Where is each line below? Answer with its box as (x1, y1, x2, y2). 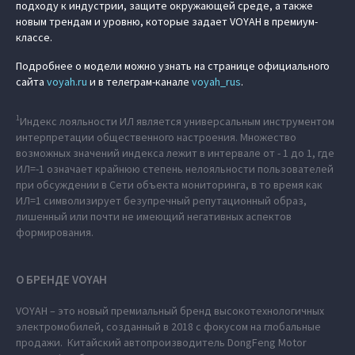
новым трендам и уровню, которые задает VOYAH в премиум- (16, 13, 318, 29)
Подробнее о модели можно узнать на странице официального (16, 58, 330, 73)
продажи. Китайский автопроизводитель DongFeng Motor (16, 334, 307, 349)
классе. (16, 29, 52, 44)
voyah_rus (192, 74, 241, 89)
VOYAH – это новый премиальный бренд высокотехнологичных (16, 303, 324, 318)
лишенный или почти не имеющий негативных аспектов (16, 208, 292, 223)
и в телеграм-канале (87, 74, 192, 89)
